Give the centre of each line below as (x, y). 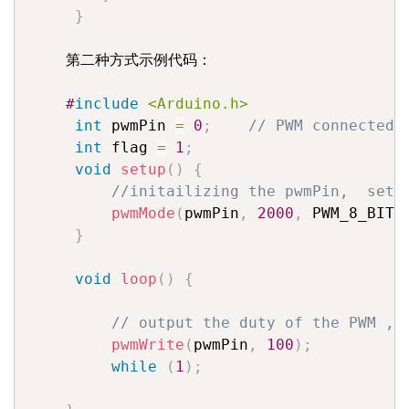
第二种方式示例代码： (121, 60)
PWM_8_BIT (349, 214)
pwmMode (143, 214)
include (107, 104)
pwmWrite (148, 345)
